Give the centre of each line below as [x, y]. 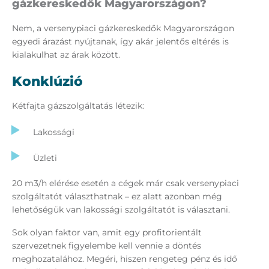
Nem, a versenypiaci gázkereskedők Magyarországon [123, 29]
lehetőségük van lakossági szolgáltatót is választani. [121, 210]
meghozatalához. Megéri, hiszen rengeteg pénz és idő [125, 259]
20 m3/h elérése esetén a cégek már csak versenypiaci [125, 183]
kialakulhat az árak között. [66, 55]
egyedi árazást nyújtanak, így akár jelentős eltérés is [120, 42]
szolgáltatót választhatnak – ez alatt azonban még [117, 197]
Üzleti [45, 158]
